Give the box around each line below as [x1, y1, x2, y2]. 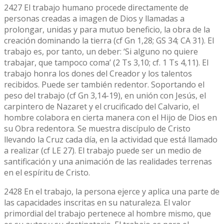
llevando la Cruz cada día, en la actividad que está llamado [4, 133, 217, 145]
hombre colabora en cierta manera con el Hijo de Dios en [4, 111, 217, 123]
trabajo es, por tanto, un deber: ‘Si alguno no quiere [4, 45, 198, 57]
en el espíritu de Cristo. [4, 166, 90, 178]
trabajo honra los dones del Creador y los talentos [4, 67, 192, 79]
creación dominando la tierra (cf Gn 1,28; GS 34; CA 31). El [4, 34, 214, 46]
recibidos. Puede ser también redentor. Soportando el [4, 78, 204, 90]
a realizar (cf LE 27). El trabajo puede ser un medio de [4, 144, 201, 156]
